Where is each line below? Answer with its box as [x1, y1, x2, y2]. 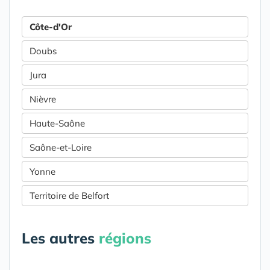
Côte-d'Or [30, 21, 72, 33]
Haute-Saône [30, 118, 85, 129]
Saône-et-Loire [30, 142, 92, 153]
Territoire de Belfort [30, 190, 109, 201]
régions [99, 229, 151, 247]
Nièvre [30, 93, 56, 105]
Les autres [22, 229, 99, 247]
